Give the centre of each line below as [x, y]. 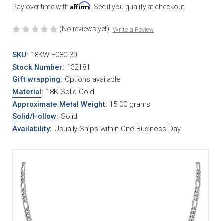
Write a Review [133, 29]
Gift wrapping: [37, 79]
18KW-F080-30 [54, 55]
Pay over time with [41, 7]
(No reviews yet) [84, 28]
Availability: [32, 129]
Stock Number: [38, 67]
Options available [92, 79]
